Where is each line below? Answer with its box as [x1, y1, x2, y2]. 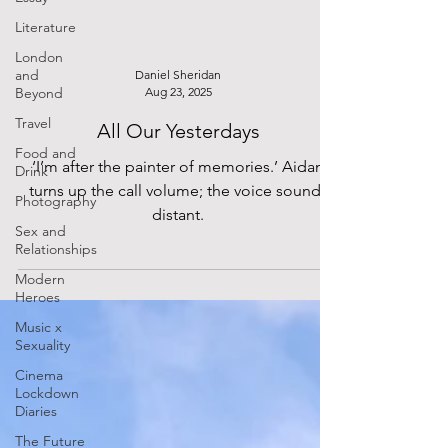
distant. [152, 205, 204, 224]
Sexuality [15, 336, 70, 354]
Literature [15, 18, 76, 36]
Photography [15, 192, 96, 210]
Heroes [15, 288, 60, 306]
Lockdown [15, 384, 79, 402]
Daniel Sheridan [135, 67, 222, 82]
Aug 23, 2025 [144, 84, 212, 99]
